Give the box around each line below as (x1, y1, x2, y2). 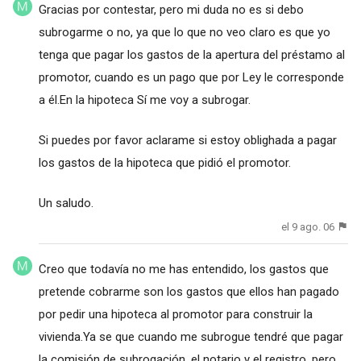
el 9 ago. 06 (281, 220, 335, 233)
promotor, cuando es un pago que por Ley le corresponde (38, 69, 344, 85)
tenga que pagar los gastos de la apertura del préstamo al (38, 47, 345, 62)
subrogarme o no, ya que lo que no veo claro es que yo (38, 24, 330, 39)
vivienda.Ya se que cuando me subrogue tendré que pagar (38, 329, 343, 344)
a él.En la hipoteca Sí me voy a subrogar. (38, 92, 251, 107)
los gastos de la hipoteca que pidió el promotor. (38, 155, 291, 170)
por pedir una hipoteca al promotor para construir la (38, 306, 313, 322)
